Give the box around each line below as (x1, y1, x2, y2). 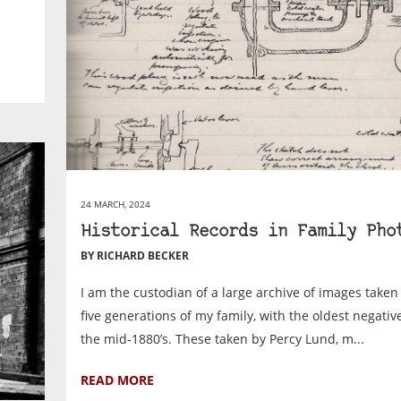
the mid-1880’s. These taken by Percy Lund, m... (81, 329, 365, 347)
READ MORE (81, 371, 155, 388)
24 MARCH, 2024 (81, 197, 151, 210)
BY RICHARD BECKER (81, 247, 190, 263)
